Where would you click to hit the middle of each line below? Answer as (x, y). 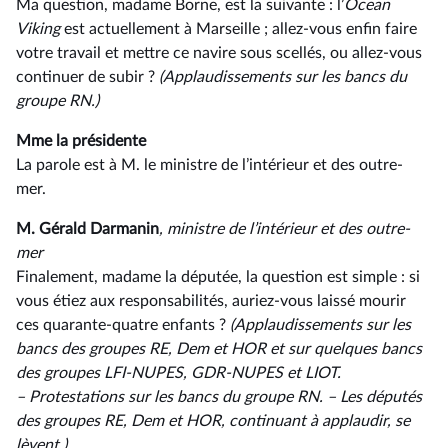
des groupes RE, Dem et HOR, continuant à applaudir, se (213, 421)
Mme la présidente (81, 141)
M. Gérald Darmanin (87, 229)
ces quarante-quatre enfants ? (123, 325)
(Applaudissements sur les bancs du (283, 77)
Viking (40, 29)
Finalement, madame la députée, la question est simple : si (218, 277)
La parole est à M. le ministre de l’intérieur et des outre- (209, 165)
